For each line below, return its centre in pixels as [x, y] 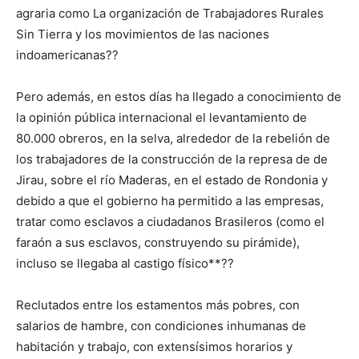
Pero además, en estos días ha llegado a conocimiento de [179, 97]
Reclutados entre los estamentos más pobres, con [158, 305]
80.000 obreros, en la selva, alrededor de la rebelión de [173, 139]
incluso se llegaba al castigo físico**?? [125, 264]
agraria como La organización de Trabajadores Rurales [170, 14]
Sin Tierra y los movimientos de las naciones [143, 34]
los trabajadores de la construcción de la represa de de [172, 159]
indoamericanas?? [67, 55]
